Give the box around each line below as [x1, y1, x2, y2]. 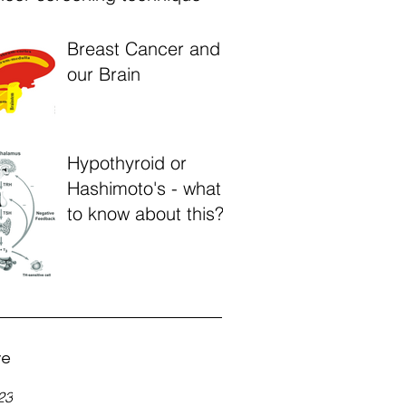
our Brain [67, 63, 140, 85]
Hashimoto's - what [67, 177, 221, 199]
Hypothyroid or [67, 151, 187, 174]
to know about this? [67, 202, 224, 225]
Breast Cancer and [67, 37, 220, 60]
